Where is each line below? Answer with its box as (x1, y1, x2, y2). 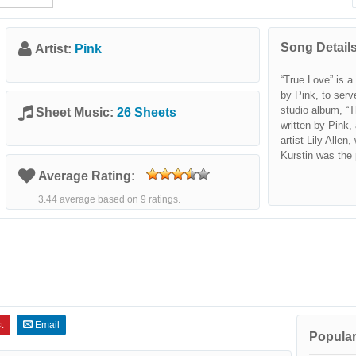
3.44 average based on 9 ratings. (38, 194, 180, 205)
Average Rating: (38, 169, 138, 183)
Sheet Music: (36, 106, 117, 119)
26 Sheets (117, 106, 176, 119)
